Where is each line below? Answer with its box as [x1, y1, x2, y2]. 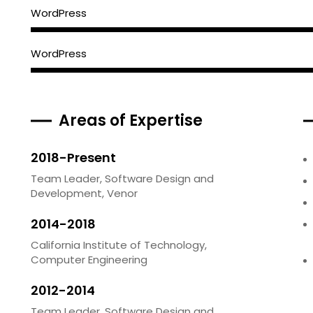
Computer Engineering [31, 252, 147, 267]
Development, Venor [31, 186, 138, 201]
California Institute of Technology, [31, 238, 207, 252]
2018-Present [31, 149, 116, 166]
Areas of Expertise [59, 110, 203, 131]
